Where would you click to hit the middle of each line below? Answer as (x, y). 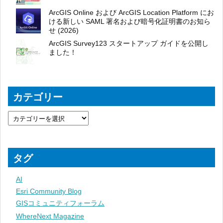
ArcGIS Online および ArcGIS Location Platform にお (131, 13)
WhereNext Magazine (50, 216)
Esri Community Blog (49, 191)
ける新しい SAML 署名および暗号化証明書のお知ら (130, 22)
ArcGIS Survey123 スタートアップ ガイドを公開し (129, 44)
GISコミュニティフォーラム (60, 203)
